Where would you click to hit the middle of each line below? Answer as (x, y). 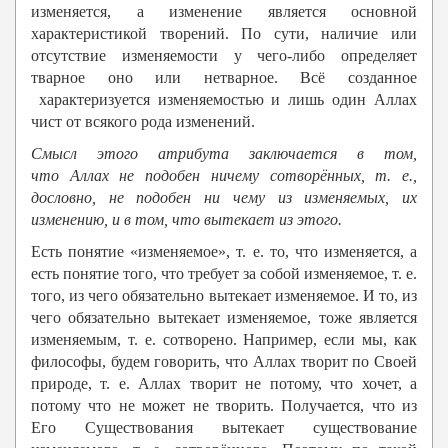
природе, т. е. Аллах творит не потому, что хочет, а (224, 384)
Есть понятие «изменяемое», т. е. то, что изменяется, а (224, 252)
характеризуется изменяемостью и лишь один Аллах (224, 100)
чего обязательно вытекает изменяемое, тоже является (224, 318)
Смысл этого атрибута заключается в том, (224, 154)
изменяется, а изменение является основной (224, 12)
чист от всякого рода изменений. (143, 122)
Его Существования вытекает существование (224, 428)
